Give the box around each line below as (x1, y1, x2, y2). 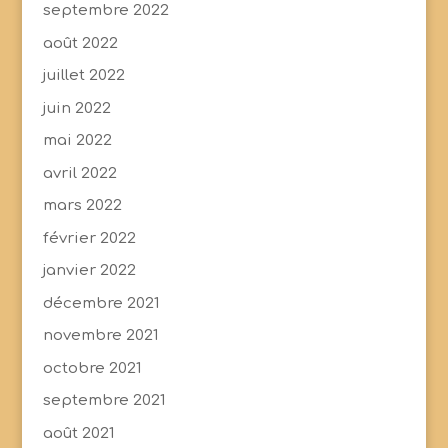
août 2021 (42, 424, 115, 442)
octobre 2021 (42, 359, 142, 377)
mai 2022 (42, 132, 112, 150)
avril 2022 (42, 164, 117, 182)
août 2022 (42, 34, 118, 52)
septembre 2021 (42, 392, 166, 410)
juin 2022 (42, 99, 111, 117)
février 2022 (42, 229, 136, 247)
